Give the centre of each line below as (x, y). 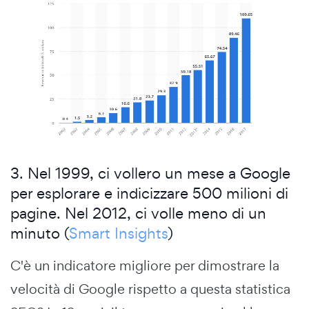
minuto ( (40, 233)
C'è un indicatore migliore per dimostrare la (145, 266)
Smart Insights (118, 233)
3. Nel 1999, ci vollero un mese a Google (150, 173)
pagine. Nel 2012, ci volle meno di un (138, 213)
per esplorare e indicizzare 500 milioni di (149, 193)
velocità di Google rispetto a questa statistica (150, 289)
